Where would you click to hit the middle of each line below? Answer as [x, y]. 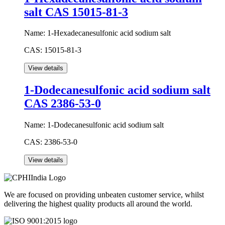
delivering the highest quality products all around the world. [98, 204]
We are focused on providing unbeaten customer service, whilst [104, 195]
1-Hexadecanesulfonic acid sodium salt [109, 33]
